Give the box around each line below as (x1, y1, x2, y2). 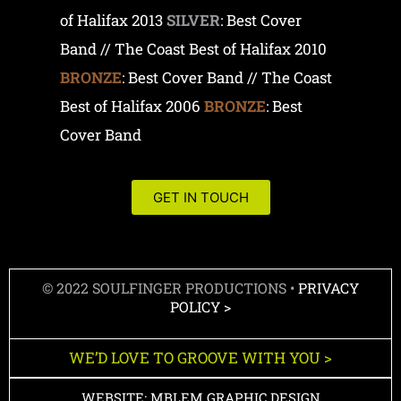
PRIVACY (298, 278, 359, 298)
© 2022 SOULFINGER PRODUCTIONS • (42, 278, 298, 298)
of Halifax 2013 (60, 9, 167, 30)
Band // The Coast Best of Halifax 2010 (60, 38, 328, 59)
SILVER (166, 9, 221, 30)
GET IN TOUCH (152, 189, 249, 207)
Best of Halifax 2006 (60, 95, 205, 116)
